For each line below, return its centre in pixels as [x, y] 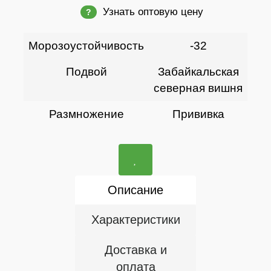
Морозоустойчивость [86, 46]
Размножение [86, 114]
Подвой [86, 72]
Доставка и [135, 250]
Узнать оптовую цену [153, 12]
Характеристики [135, 220]
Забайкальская [198, 72]
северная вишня [198, 88]
